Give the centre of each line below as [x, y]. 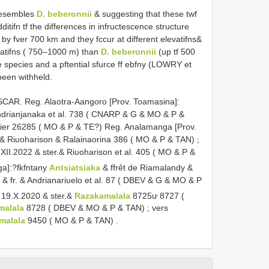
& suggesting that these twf [144, 14]
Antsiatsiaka [76, 167]
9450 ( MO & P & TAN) [71, 221]
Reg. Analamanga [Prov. [150, 127]
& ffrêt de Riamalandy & [148, 167]
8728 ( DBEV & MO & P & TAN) [86, 208]
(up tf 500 [176, 52]
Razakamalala [103, 195]
